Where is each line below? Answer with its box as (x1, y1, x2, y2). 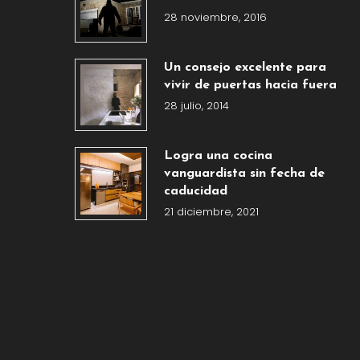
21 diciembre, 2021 (163, 204, 259, 220)
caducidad (163, 185, 227, 198)
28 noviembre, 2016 (163, 9, 267, 25)
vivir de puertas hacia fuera (163, 78, 337, 92)
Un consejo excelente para (163, 60, 326, 74)
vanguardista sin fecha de (163, 167, 325, 181)
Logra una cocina (163, 149, 272, 163)
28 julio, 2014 (163, 97, 229, 113)
